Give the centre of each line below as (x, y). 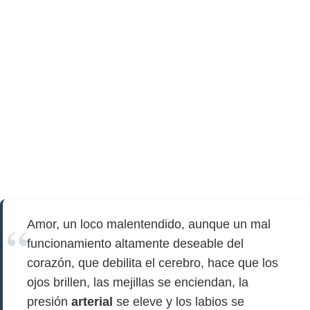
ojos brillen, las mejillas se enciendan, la (138, 282)
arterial (92, 302)
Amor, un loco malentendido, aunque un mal (149, 224)
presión (49, 302)
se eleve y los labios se (179, 302)
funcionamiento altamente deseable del (135, 244)
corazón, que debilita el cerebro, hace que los (153, 263)
